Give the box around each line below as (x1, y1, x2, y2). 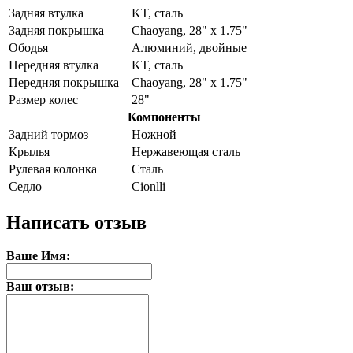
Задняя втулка (9, 6, 84, 20)
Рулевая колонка (9, 162, 97, 176)
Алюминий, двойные (132, 40, 247, 54)
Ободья (9, 40, 48, 54)
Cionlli (132, 179, 165, 193)
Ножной (132, 127, 176, 141)
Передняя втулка (9, 58, 98, 72)
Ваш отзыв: (6, 279, 74, 293)
